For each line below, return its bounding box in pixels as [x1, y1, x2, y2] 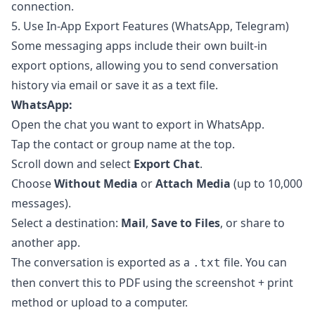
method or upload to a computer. [11, 295, 188, 311]
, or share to [220, 215, 285, 231]
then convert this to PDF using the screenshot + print [11, 275, 293, 291]
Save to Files [151, 215, 220, 231]
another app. [11, 235, 80, 251]
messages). [11, 195, 71, 212]
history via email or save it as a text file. [11, 77, 218, 94]
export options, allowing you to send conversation [11, 58, 278, 74]
